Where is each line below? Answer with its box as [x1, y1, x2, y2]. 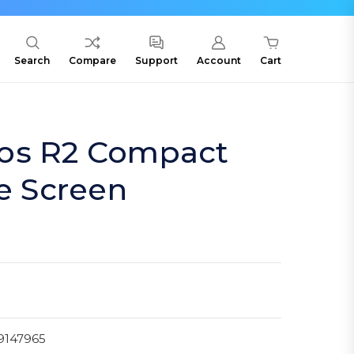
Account [197, 55, 241, 67]
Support [135, 55, 178, 67]
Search [14, 55, 50, 67]
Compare [69, 55, 116, 67]
